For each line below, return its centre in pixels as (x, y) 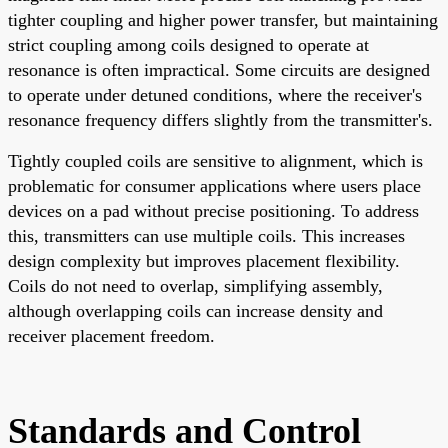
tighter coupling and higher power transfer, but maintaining (223, 19)
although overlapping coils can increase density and (195, 310)
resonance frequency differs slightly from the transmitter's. (220, 119)
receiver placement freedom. (111, 335)
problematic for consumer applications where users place (214, 185)
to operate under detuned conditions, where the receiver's (215, 94)
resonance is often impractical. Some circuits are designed (219, 69)
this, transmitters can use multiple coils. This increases (206, 235)
